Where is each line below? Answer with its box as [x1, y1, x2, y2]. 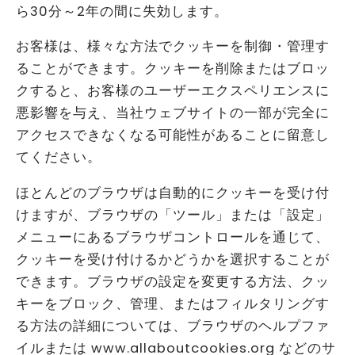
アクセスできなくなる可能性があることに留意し [16, 126, 330, 145]
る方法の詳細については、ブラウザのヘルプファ [16, 316, 330, 335]
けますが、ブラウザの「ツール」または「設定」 [16, 205, 330, 224]
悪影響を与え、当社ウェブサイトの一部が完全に [16, 104, 330, 123]
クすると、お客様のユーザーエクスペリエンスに [16, 82, 330, 101]
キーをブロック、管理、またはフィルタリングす [16, 294, 330, 313]
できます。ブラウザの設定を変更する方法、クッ [16, 272, 330, 291]
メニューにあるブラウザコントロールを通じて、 [16, 227, 330, 246]
